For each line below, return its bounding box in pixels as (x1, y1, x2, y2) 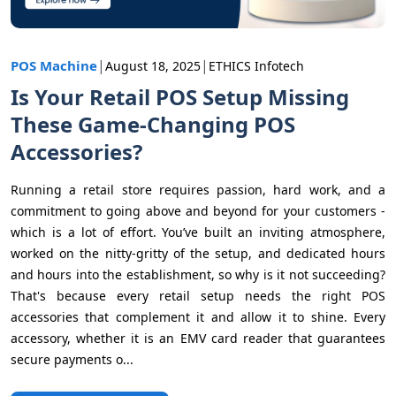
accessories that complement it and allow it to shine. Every (11, 308, 385, 325)
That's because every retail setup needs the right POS (11, 287, 385, 304)
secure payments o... (11, 351, 133, 368)
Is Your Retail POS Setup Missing (11, 82, 349, 111)
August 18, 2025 (105, 57, 201, 74)
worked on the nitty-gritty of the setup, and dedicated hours (11, 245, 385, 262)
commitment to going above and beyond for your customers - (11, 202, 385, 219)
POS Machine (11, 57, 97, 74)
